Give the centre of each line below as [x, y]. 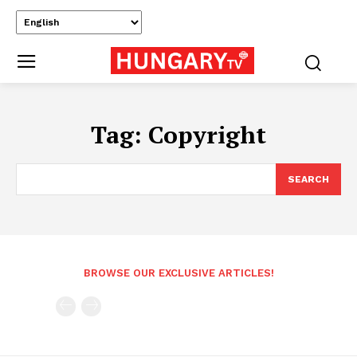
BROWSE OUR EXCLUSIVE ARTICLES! [178, 273]
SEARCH [308, 179]
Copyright [207, 134]
